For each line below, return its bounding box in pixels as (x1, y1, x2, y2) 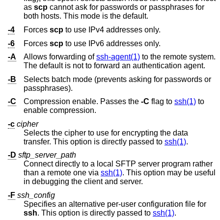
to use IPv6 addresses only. (63, 39, 161, 48)
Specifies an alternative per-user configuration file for (24, 200, 208, 209)
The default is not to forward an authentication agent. (94, 61, 205, 70)
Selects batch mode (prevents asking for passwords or (24, 75, 211, 83)
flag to (149, 97, 174, 106)
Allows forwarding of (24, 53, 96, 61)
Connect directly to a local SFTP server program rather (24, 160, 213, 168)
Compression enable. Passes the (24, 97, 141, 106)
